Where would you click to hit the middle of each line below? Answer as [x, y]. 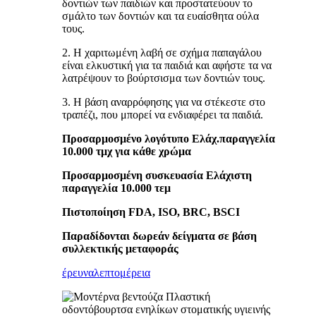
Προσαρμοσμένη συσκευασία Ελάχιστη [157, 175]
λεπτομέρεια [122, 272]
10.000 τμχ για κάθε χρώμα [127, 151]
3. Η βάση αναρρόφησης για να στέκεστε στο [164, 102]
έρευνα [78, 272]
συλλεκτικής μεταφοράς [120, 248]
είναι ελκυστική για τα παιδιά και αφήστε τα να [167, 65]
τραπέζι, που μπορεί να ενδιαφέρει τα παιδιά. [163, 114]
